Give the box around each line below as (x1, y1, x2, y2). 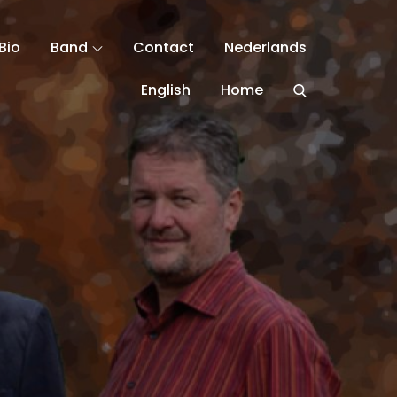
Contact (133, 37, 194, 58)
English (141, 80, 191, 100)
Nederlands (224, 37, 307, 58)
